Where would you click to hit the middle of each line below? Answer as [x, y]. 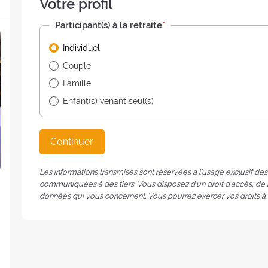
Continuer [72, 142]
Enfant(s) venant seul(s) [109, 101]
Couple [77, 66]
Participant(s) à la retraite [108, 25]
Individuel [82, 48]
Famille [77, 83]
